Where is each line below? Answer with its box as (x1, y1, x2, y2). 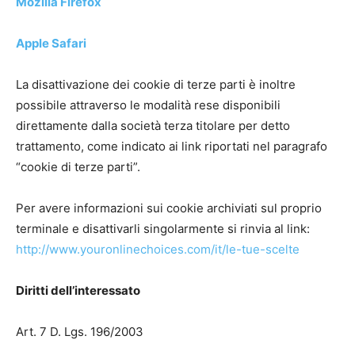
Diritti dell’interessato (16, 283, 140, 298)
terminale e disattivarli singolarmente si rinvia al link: (16, 221, 310, 236)
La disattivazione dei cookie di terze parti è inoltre (16, 77, 296, 92)
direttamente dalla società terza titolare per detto (16, 118, 290, 133)
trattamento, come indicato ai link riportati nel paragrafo (16, 139, 327, 154)
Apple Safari (16, 36, 86, 51)
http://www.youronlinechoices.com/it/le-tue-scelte (16, 242, 300, 257)
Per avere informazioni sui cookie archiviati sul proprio (16, 200, 322, 216)
